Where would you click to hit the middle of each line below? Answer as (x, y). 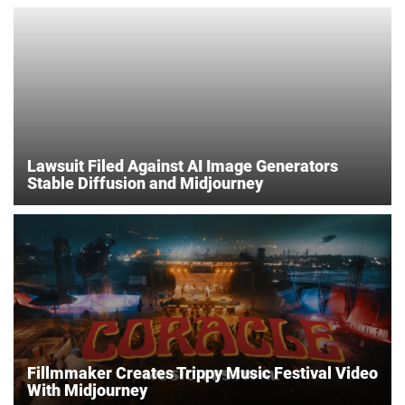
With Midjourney (87, 391)
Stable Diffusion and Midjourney (145, 184)
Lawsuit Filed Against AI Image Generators (183, 166)
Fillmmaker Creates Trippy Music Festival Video (202, 373)
